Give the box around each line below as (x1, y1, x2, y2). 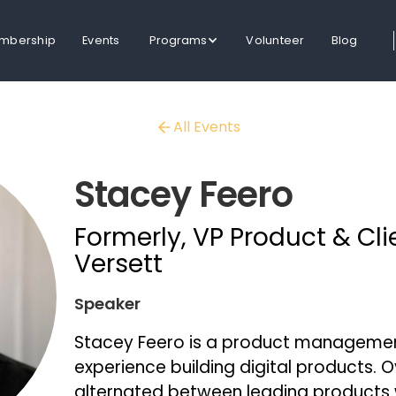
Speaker (74, 293, 141, 315)
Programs (148, 33, 207, 48)
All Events (173, 117, 240, 137)
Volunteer (246, 33, 305, 48)
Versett (74, 247, 163, 281)
